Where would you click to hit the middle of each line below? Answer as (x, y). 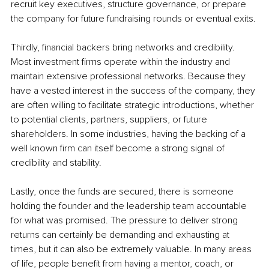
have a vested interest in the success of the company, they (134, 90)
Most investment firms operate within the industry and (122, 62)
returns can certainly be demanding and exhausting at (121, 234)
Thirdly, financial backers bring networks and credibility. (124, 47)
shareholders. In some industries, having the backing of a (129, 134)
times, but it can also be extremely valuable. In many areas (132, 249)
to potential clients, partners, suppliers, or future (110, 119)
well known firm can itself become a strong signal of (119, 148)
